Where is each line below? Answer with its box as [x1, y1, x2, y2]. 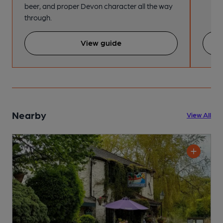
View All [187, 110, 211, 118]
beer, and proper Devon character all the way [24, 1, 173, 10]
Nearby [12, 109, 46, 121]
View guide [81, 37, 122, 47]
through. [24, 12, 52, 22]
